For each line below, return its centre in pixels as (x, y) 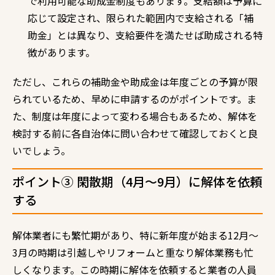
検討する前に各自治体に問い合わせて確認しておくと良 (135, 133)
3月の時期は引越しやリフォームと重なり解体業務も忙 (133, 252)
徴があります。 (61, 52)
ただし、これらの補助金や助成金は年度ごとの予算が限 (135, 81)
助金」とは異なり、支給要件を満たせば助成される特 (145, 35)
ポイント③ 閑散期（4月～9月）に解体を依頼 (137, 181)
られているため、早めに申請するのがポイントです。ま (134, 99)
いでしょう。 (41, 150)
